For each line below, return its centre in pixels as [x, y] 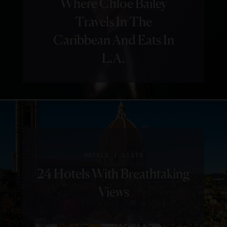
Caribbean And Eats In [113, 40]
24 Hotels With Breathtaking [113, 174]
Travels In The [113, 22]
